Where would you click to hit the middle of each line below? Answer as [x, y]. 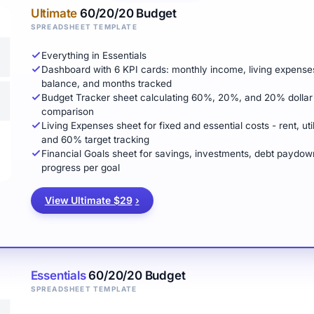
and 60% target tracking [95, 139]
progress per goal [80, 167]
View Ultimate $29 [88, 200]
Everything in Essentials [94, 55]
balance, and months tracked [106, 83]
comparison [67, 111]
